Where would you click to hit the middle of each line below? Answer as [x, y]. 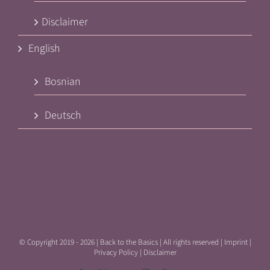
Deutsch [63, 116]
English [45, 49]
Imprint [236, 243]
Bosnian [63, 82]
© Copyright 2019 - [49, 243]
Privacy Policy [116, 253]
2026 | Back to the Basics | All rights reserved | [152, 243]
